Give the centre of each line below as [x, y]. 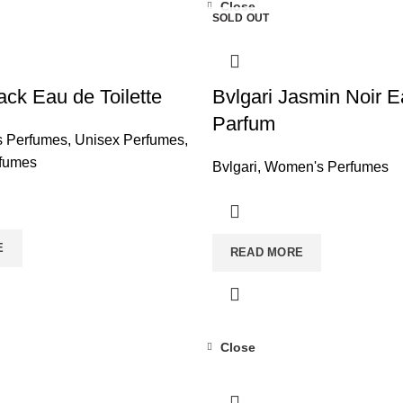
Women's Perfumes [326, 167]
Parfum [243, 124]
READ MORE [267, 252]
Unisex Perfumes [130, 140]
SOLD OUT [241, 18]
